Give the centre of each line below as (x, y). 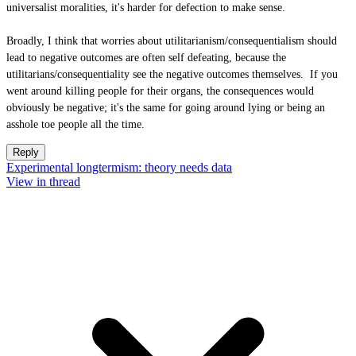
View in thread (43, 182)
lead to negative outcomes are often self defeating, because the (146, 58)
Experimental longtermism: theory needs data (119, 167)
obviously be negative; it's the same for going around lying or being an (166, 108)
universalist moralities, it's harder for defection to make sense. (146, 8)
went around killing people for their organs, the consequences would (160, 91)
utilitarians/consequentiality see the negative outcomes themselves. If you (172, 74)
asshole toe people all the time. (75, 124)
